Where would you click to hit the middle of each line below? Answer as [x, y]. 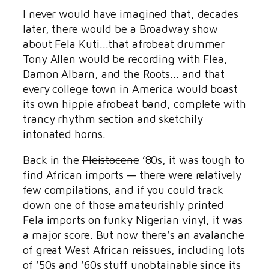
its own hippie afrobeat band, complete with [134, 104]
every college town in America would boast [130, 89]
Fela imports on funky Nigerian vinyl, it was [133, 220]
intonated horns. [64, 134]
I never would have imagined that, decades [131, 14]
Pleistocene [110, 160]
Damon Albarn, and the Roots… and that [124, 74]
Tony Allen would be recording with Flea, [125, 59]
